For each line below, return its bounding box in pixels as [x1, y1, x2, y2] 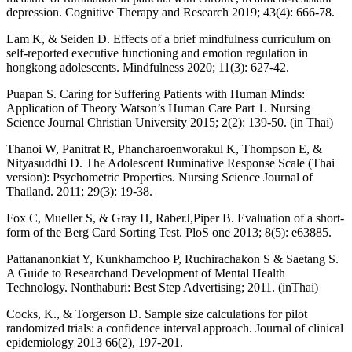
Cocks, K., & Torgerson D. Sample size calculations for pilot [6, 306, 307, 321]
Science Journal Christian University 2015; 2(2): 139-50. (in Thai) [6, 115, 333, 129]
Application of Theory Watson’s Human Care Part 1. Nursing [6, 101, 310, 115]
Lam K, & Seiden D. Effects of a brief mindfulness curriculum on [6, 31, 331, 46]
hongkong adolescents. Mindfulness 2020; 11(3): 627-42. [6, 60, 289, 74]
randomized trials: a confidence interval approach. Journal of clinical [6, 321, 343, 335]
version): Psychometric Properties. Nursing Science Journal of [6, 170, 313, 184]
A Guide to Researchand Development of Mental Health [6, 266, 285, 280]
